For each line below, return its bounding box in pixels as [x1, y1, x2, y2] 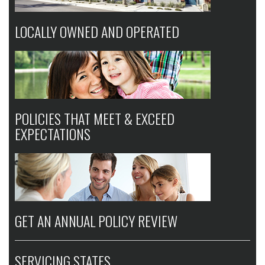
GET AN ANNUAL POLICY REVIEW [15, 210, 177, 232]
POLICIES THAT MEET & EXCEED [15, 108, 174, 130]
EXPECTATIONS [15, 123, 91, 145]
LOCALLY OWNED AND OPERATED [15, 21, 179, 43]
